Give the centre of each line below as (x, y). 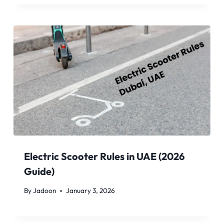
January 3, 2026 (91, 191)
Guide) (39, 171)
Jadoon (45, 191)
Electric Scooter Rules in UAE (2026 (104, 156)
